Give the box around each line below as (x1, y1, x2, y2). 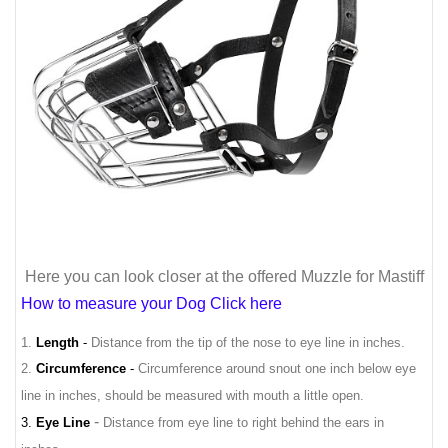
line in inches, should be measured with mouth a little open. (21, 387, 364, 403)
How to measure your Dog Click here (21, 295, 282, 313)
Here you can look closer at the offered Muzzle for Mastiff (24, 268, 424, 286)
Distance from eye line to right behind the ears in (103, 414, 384, 430)
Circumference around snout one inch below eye (138, 360, 416, 376)
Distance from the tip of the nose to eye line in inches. (91, 334, 405, 350)
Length (36, 334, 79, 350)
